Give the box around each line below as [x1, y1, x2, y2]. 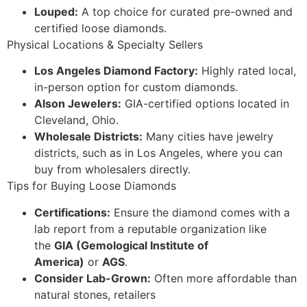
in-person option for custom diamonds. [34, 80, 238, 95]
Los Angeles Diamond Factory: [34, 64, 198, 78]
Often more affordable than [151, 271, 297, 285]
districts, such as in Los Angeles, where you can [34, 146, 282, 160]
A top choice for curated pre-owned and [78, 4, 293, 19]
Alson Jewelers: [34, 97, 121, 111]
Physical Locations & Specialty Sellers [7, 37, 203, 51]
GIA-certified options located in [121, 97, 289, 111]
